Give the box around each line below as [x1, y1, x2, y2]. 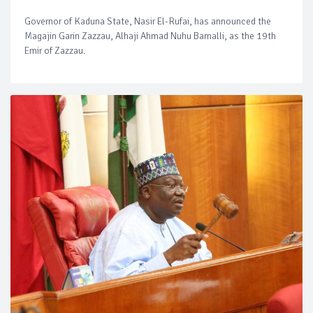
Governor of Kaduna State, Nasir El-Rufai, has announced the [24, 15, 271, 27]
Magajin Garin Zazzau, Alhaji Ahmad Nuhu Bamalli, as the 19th [24, 29, 276, 42]
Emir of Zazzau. [24, 44, 85, 57]
